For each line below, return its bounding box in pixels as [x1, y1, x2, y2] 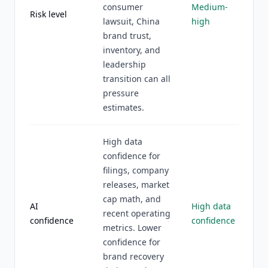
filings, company [103, 165, 169, 176]
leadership [103, 59, 146, 70]
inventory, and [103, 44, 160, 56]
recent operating [103, 208, 170, 219]
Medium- [191, 1, 228, 13]
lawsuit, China [103, 16, 160, 27]
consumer [103, 1, 143, 13]
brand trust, [103, 30, 151, 41]
